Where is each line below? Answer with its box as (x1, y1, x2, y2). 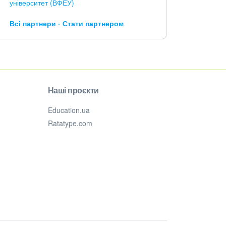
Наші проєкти (47, 84, 99, 96)
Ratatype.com (47, 118, 92, 128)
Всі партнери (9, 18, 56, 28)
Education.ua (47, 105, 90, 115)
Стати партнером (62, 18, 124, 28)
